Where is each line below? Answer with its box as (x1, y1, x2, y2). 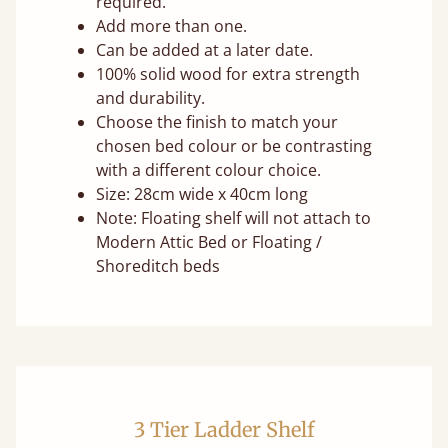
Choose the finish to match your (96, 111, 338, 134)
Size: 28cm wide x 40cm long (96, 183, 308, 206)
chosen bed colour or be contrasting (96, 135, 372, 158)
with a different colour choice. (96, 159, 321, 182)
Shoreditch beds (96, 255, 220, 278)
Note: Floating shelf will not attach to (96, 207, 371, 230)
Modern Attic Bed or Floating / (96, 231, 322, 254)
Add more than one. (96, 15, 247, 38)
